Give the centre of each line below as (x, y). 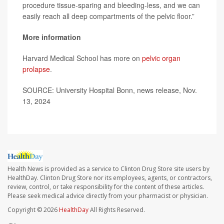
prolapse (36, 69)
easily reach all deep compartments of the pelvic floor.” (108, 16)
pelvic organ (161, 58)
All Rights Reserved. (117, 209)
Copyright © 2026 (33, 209)
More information (52, 37)
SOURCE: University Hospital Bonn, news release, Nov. (110, 90)
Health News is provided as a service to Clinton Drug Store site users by (108, 168)
